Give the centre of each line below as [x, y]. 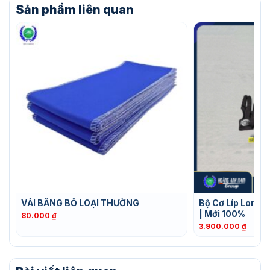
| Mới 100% [222, 214]
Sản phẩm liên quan [75, 9]
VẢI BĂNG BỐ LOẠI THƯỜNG [80, 203]
